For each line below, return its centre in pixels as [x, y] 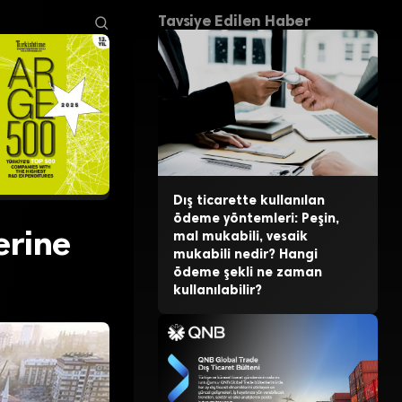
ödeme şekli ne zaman [247, 272]
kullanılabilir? [217, 290]
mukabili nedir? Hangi [245, 254]
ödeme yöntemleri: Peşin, [256, 218]
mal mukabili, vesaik [240, 236]
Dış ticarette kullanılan [249, 201]
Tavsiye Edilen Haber [234, 21]
